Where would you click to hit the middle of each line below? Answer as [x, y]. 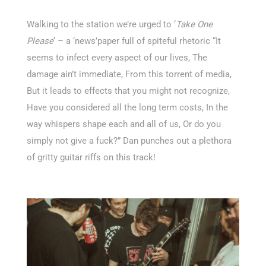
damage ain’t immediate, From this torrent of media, [129, 74]
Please [40, 41]
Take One [194, 24]
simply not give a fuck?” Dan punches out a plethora [129, 140]
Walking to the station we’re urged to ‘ [101, 24]
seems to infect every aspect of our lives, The [117, 57]
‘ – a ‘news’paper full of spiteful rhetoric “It [137, 41]
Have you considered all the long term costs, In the [127, 107]
